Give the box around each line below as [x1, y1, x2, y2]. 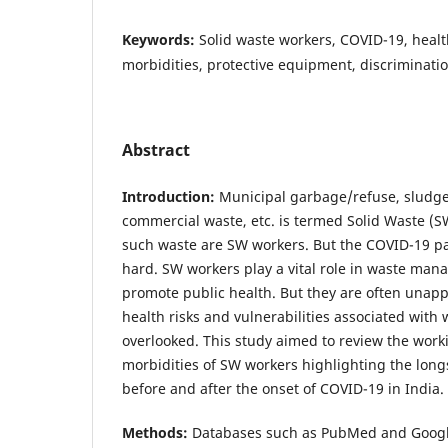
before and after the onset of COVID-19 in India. [122, 379, 444, 399]
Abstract [122, 139, 190, 162]
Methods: [122, 423, 188, 443]
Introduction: [122, 187, 215, 207]
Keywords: [122, 30, 199, 50]
